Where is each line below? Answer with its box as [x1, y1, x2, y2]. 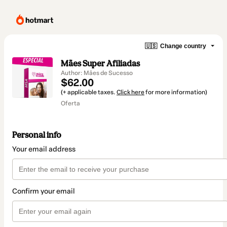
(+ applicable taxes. [61, 89, 117, 96]
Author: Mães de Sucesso [61, 69, 133, 77]
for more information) [144, 89, 207, 96]
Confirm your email [12, 187, 75, 196]
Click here [117, 89, 144, 96]
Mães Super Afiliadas [61, 58, 140, 68]
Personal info [12, 130, 61, 140]
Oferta [61, 100, 80, 107]
